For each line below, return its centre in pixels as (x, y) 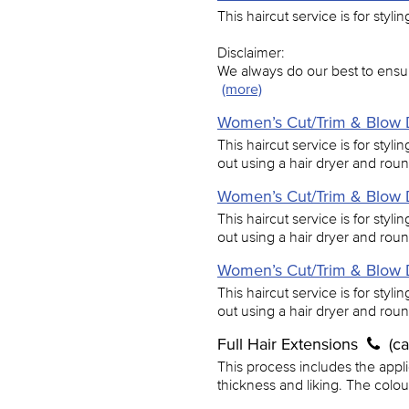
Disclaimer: (251, 52)
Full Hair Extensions (290, 344)
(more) (242, 89)
